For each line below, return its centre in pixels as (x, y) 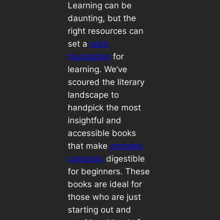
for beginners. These (109, 171)
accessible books (102, 133)
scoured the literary (106, 82)
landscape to (93, 95)
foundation (89, 56)
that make (89, 146)
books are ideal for (105, 184)
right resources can (105, 31)
